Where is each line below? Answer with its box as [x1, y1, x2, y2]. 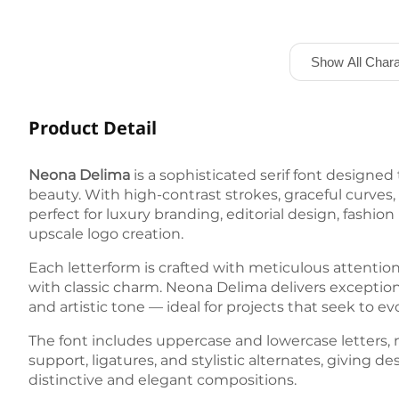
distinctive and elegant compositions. [28, 371, 297, 388]
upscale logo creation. [28, 225, 183, 242]
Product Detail [28, 116, 157, 140]
